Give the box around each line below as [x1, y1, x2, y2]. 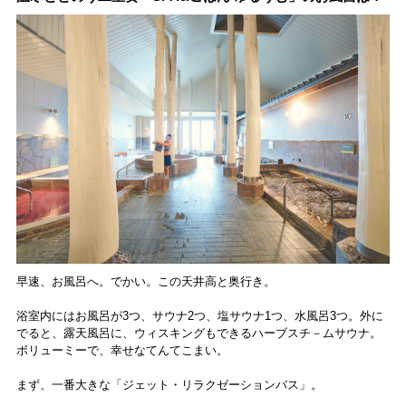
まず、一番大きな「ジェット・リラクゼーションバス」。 [15, 378, 323, 391]
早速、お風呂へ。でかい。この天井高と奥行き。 [15, 275, 275, 288]
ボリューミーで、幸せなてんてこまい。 [15, 343, 228, 357]
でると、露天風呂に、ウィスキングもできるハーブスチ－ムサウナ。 [15, 326, 382, 340]
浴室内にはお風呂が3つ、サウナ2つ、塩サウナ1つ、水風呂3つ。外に [15, 309, 383, 323]
